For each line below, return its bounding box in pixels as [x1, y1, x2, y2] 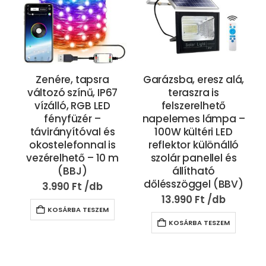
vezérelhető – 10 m [26, 151, 119, 166]
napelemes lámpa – [142, 112, 245, 126]
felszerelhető [161, 99, 226, 113]
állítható [172, 164, 216, 179]
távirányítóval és [30, 125, 115, 140]
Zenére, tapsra [36, 72, 109, 87]
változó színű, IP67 [27, 85, 118, 100]
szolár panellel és [150, 151, 237, 166]
